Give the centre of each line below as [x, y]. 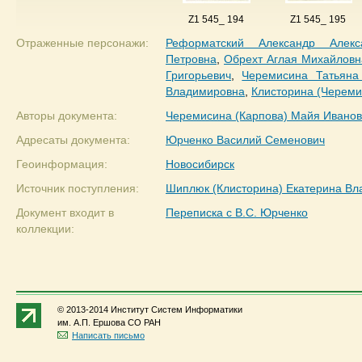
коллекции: [45, 229]
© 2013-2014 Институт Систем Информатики [150, 309]
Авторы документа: [67, 116]
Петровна [191, 59]
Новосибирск [200, 164]
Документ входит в [65, 213]
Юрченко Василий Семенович [245, 140]
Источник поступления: [78, 188]
